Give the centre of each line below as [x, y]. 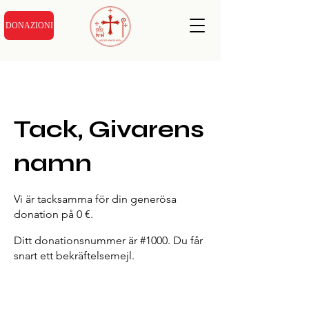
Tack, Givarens [109, 130]
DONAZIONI [29, 25]
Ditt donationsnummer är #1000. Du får [108, 240]
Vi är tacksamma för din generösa [95, 199]
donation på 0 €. [53, 214]
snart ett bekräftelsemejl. [74, 256]
